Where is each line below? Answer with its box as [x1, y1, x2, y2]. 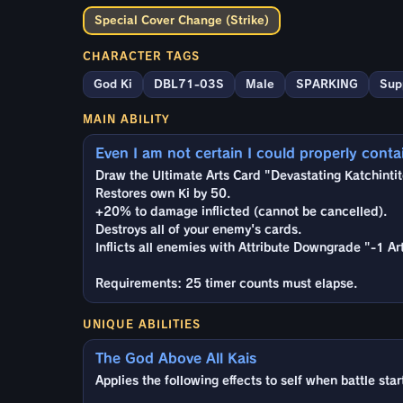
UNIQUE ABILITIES [83, 318, 201, 329]
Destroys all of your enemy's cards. [95, 223, 301, 236]
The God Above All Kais [95, 351, 256, 365]
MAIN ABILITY [83, 112, 170, 124]
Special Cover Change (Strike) [94, 13, 269, 26]
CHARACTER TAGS [83, 49, 200, 61]
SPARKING [296, 77, 358, 90]
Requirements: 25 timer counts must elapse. [95, 277, 357, 290]
